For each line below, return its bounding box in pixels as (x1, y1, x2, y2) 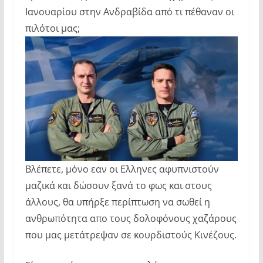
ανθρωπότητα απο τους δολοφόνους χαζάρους (25, 212, 237, 225)
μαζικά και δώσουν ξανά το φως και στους (25, 179, 212, 193)
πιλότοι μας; (25, 21, 80, 35)
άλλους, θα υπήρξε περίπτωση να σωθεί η (25, 195, 210, 209)
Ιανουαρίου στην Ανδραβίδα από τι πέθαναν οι (25, 5, 234, 18)
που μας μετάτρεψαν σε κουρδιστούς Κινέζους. (25, 228, 237, 242)
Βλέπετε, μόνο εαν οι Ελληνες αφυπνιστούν (25, 163, 219, 176)
